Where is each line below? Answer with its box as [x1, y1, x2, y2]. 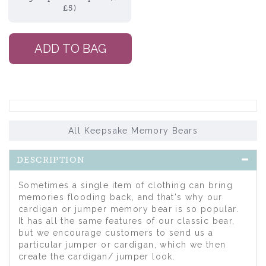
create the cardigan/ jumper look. [18, 252, 176, 261]
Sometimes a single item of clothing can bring [18, 180, 233, 190]
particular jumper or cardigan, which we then [18, 240, 226, 249]
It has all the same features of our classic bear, [18, 216, 235, 226]
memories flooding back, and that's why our [18, 192, 223, 202]
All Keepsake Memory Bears [68, 126, 198, 135]
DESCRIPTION [17, 155, 85, 165]
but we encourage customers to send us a [18, 228, 214, 237]
